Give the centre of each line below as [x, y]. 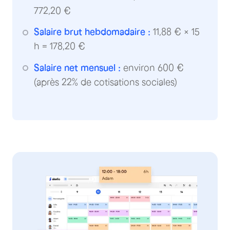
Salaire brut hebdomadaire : [92, 32]
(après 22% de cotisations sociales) [106, 82]
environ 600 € [152, 68]
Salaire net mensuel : [77, 68]
